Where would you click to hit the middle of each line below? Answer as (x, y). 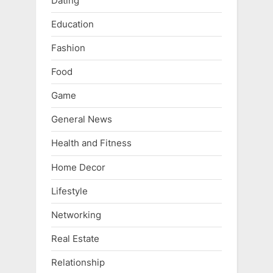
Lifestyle (69, 191)
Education (73, 24)
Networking (76, 214)
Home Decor (78, 167)
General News (82, 119)
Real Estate (75, 239)
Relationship (78, 263)
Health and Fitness (91, 143)
